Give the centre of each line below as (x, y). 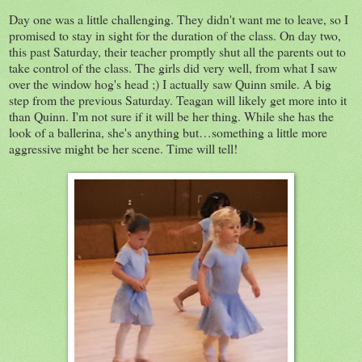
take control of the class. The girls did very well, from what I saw (173, 67)
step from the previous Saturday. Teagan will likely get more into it (178, 99)
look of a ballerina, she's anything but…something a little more (168, 132)
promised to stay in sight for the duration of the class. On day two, (175, 35)
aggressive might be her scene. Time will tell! (123, 148)
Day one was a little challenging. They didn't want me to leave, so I (179, 19)
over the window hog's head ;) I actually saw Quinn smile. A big (170, 83)
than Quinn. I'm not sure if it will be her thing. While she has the (171, 116)
